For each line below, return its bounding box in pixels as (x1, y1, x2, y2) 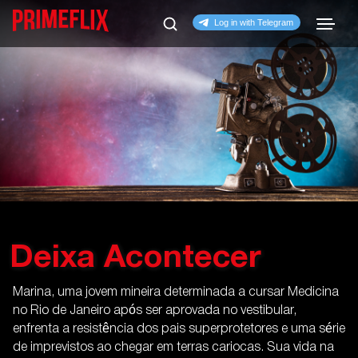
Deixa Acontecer (10, 243, 261, 273)
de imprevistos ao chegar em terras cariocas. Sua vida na (13, 341, 334, 353)
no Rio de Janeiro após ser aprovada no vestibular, (13, 304, 296, 316)
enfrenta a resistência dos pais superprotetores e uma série (13, 323, 345, 335)
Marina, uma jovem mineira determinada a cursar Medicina (13, 286, 339, 298)
